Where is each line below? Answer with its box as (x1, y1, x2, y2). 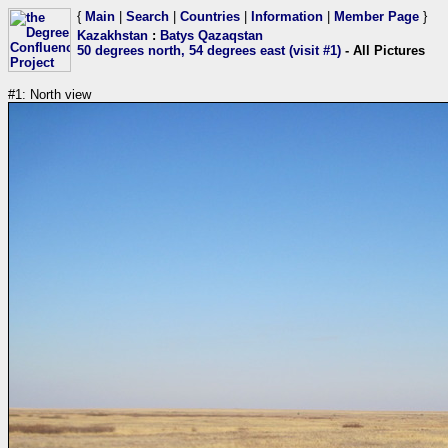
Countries (180, 9, 240, 24)
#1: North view (8, 87, 91, 102)
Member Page (334, 9, 419, 24)
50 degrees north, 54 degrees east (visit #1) (77, 43, 341, 58)
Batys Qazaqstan (160, 28, 263, 43)
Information (251, 9, 323, 24)
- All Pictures (341, 43, 425, 58)
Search (126, 9, 169, 24)
